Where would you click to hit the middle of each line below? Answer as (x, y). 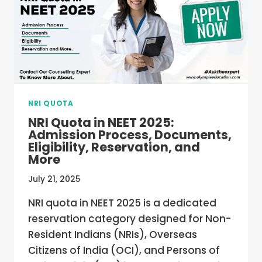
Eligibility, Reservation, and (114, 147)
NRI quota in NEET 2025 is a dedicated (122, 203)
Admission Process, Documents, (130, 135)
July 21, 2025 (54, 180)
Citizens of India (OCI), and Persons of (124, 251)
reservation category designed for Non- (130, 219)
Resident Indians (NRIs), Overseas (113, 235)
